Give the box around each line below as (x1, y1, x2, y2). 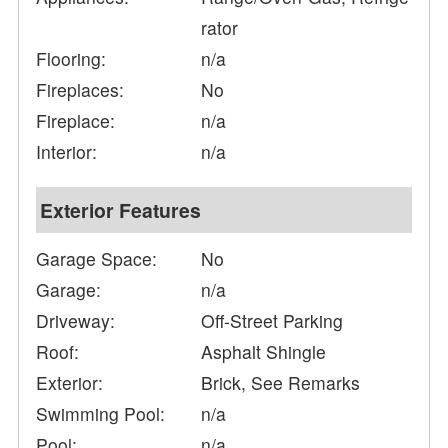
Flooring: (36, 46, 107, 72)
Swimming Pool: (36, 401, 166, 427)
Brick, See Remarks (201, 370, 361, 396)
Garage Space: (36, 246, 158, 272)
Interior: (36, 139, 98, 165)
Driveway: (36, 308, 116, 334)
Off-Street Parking (201, 308, 344, 334)
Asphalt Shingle (201, 339, 327, 365)
